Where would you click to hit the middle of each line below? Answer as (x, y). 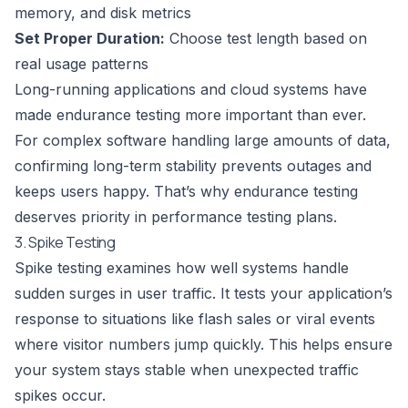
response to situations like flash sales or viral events (195, 319)
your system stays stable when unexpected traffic (187, 370)
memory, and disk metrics (103, 13)
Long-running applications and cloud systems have (191, 90)
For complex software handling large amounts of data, (203, 141)
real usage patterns (82, 64)
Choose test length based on (266, 39)
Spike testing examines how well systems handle (182, 268)
